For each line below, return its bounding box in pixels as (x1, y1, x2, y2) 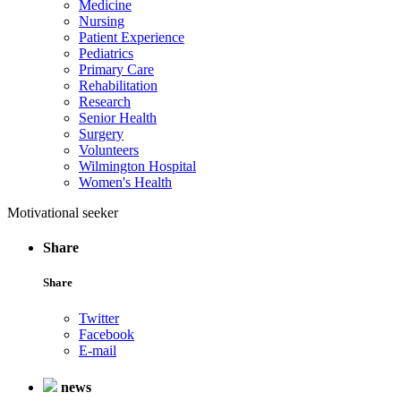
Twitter (79, 310, 119, 326)
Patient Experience (79, 30, 184, 45)
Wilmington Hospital (79, 158, 196, 174)
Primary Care (79, 62, 154, 77)
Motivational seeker (7, 205, 118, 220)
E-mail (79, 342, 116, 358)
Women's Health (79, 175, 172, 190)
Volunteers (79, 142, 139, 158)
